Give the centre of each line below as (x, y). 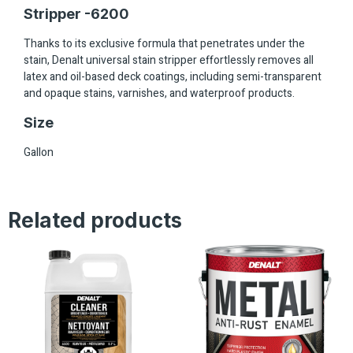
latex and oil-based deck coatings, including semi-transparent (173, 77)
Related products (95, 221)
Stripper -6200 (76, 14)
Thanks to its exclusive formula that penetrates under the (164, 44)
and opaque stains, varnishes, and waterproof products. (159, 94)
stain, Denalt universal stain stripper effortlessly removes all (169, 61)
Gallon (39, 152)
